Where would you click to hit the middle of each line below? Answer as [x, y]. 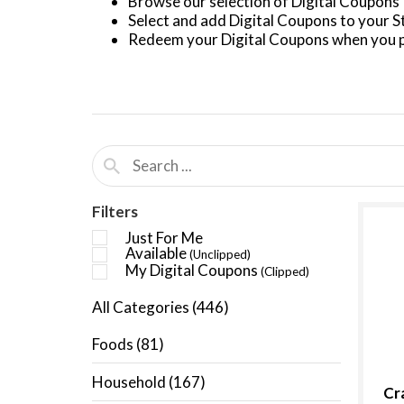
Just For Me [164, 237]
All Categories [142, 307]
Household [130, 381]
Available [157, 252]
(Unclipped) [220, 254]
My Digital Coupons [193, 270]
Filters [115, 211]
